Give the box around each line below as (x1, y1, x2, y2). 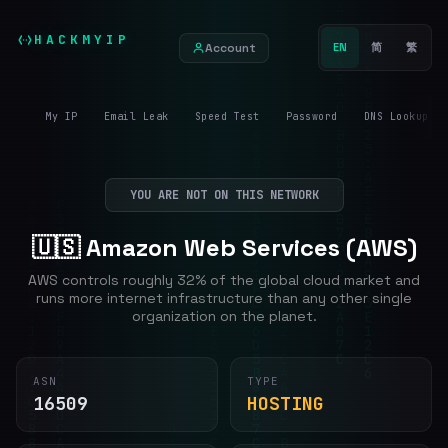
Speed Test (194, 110, 260, 123)
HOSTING (247, 392, 324, 415)
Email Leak (103, 110, 169, 123)
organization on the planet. (131, 307, 317, 325)
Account (205, 39, 256, 56)
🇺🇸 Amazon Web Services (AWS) (31, 232, 417, 263)
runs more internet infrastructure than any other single (36, 289, 412, 307)
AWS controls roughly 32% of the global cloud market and (28, 271, 420, 289)
